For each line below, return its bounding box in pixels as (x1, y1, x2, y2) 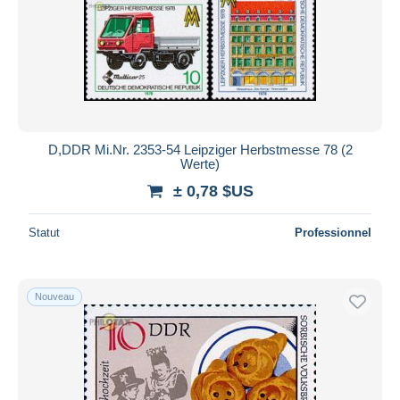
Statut (29, 225, 60, 239)
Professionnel (295, 225, 371, 239)
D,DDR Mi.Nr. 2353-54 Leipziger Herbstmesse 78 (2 (47, 141, 353, 157)
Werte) (180, 155, 220, 171)
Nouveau (35, 290, 74, 302)
